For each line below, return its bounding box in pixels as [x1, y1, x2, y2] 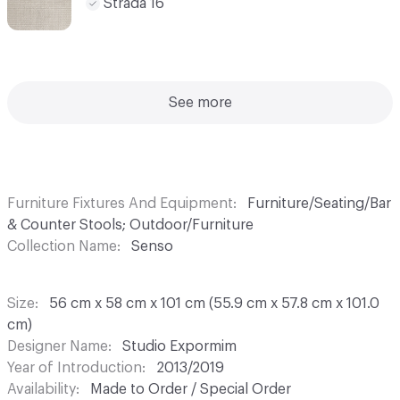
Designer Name [7, 339, 108, 354]
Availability [7, 382, 76, 397]
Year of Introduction [7, 361, 142, 376]
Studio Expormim [122, 339, 237, 354]
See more [168, 96, 232, 111]
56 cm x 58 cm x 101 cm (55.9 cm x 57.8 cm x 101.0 [49, 296, 379, 312]
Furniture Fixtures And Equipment [7, 196, 233, 212]
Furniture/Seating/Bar [247, 196, 391, 212]
